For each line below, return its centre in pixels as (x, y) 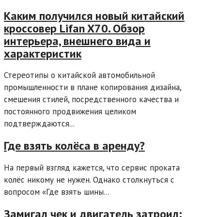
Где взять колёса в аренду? (74, 146)
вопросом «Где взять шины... (56, 192)
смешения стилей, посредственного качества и (91, 100)
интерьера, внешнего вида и (77, 41)
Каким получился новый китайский (94, 15)
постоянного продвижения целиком (70, 112)
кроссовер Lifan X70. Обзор (74, 28)
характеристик (43, 53)
